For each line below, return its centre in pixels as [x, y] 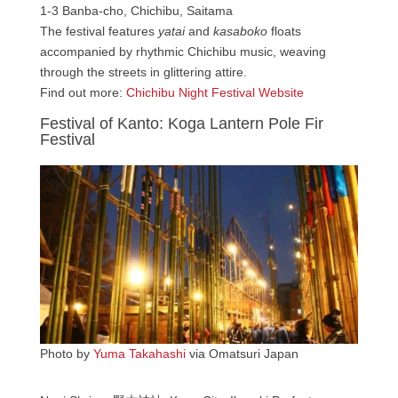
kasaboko [240, 31]
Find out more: [83, 92]
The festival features [99, 31]
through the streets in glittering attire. [143, 72]
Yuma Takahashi [139, 354]
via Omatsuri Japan [242, 354]
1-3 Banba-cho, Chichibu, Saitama [136, 10]
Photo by [66, 354]
